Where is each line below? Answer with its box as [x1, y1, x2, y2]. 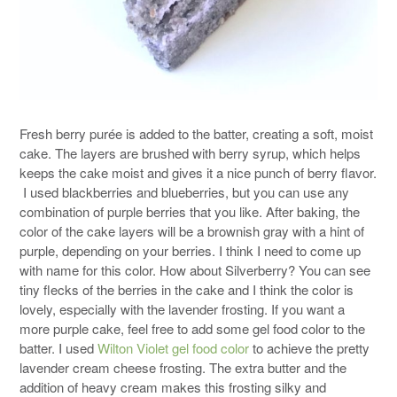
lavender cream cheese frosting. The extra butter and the [19, 358, 346, 378]
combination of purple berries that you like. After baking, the [19, 202, 360, 222]
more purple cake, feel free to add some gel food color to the [19, 319, 365, 339]
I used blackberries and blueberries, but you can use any [19, 183, 349, 202]
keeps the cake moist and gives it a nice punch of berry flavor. [19, 163, 377, 183]
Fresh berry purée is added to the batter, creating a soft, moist [19, 124, 373, 144]
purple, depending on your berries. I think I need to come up [19, 241, 361, 261]
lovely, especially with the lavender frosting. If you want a [19, 300, 345, 319]
